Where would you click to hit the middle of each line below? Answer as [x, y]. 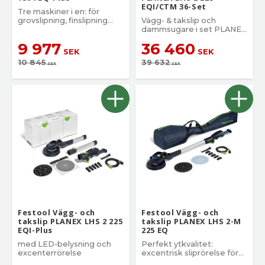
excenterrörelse [50, 253]
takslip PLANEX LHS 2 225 [70, 222]
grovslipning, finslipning [63, 20]
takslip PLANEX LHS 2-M [192, 222]
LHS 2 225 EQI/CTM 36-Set [193, 38]
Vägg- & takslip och [179, 20]
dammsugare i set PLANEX [194, 29]
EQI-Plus [35, 230]
